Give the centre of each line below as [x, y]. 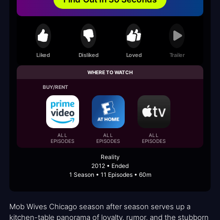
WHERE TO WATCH [110, 72]
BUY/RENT [56, 87]
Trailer [177, 55]
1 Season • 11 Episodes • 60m [110, 175]
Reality [110, 157]
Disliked [88, 55]
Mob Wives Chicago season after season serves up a [100, 207]
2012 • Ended [110, 166]
